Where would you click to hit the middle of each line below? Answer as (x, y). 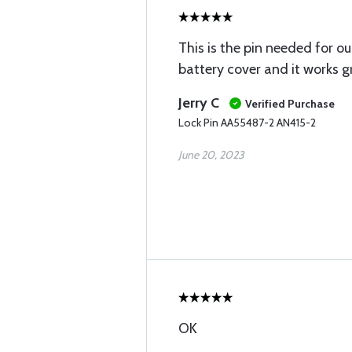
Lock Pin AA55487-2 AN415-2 (247, 123)
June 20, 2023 (211, 155)
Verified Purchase (290, 104)
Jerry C (199, 103)
